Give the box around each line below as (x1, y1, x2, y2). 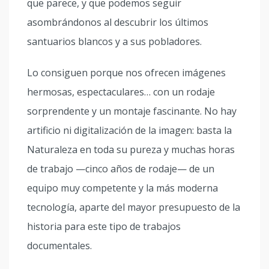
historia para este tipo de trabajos (27, 220, 181, 233)
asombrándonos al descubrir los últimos (27, 16, 208, 29)
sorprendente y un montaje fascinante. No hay (27, 104, 237, 118)
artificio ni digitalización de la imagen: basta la (27, 124, 232, 137)
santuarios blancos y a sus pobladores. (27, 35, 202, 48)
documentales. (27, 239, 92, 252)
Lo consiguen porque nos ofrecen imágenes (27, 66, 226, 79)
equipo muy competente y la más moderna (27, 181, 218, 195)
